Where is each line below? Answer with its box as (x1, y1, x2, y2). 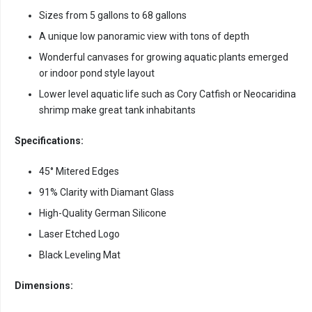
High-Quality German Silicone (39, 208, 166, 219)
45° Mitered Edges (39, 166, 119, 178)
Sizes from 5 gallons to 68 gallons (39, 10, 187, 22)
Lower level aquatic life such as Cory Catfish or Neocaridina (39, 88, 296, 100)
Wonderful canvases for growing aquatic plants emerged (39, 52, 288, 63)
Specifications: (15, 135, 84, 147)
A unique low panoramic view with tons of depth (39, 31, 249, 42)
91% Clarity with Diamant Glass (39, 187, 174, 198)
